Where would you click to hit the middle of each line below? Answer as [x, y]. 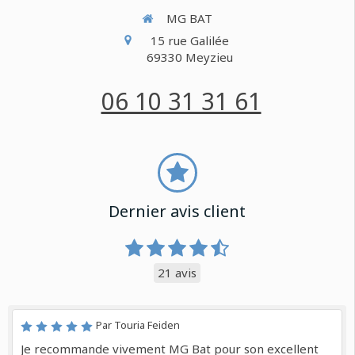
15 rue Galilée [189, 40]
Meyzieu [209, 57]
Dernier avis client [177, 211]
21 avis [177, 272]
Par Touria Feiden [138, 324]
